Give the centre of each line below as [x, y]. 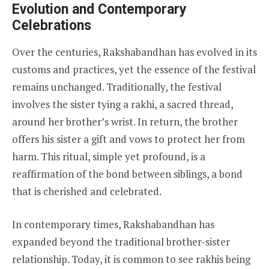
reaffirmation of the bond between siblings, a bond [127, 174]
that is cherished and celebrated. [87, 191]
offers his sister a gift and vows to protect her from [128, 139]
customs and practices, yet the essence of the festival [134, 69]
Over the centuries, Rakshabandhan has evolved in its [134, 52]
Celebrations [52, 25]
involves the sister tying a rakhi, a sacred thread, [122, 104]
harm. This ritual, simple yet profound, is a [109, 156]
